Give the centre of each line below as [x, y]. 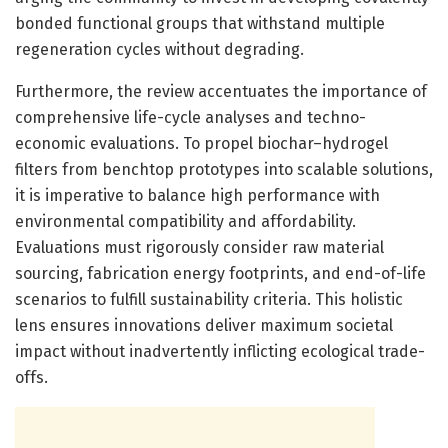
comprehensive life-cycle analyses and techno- [190, 117]
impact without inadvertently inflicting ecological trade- [220, 351]
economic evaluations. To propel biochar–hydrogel [201, 143]
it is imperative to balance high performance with [197, 195]
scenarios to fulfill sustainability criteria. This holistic [209, 299]
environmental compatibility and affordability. [185, 221]
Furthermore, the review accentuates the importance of [221, 91]
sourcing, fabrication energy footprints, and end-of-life [220, 273]
